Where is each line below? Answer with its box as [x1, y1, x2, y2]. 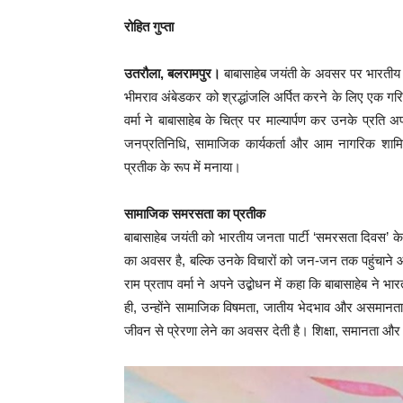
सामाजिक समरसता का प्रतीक [124, 205, 265, 221]
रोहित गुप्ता [124, 18, 174, 34]
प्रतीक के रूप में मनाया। [124, 158, 241, 175]
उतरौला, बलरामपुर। [124, 65, 221, 81]
